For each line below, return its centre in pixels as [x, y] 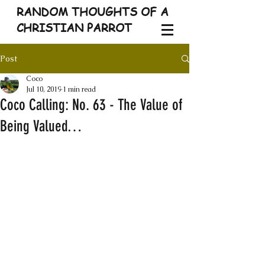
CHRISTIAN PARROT [74, 28]
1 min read [79, 89]
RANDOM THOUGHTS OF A [93, 12]
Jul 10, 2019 [43, 89]
